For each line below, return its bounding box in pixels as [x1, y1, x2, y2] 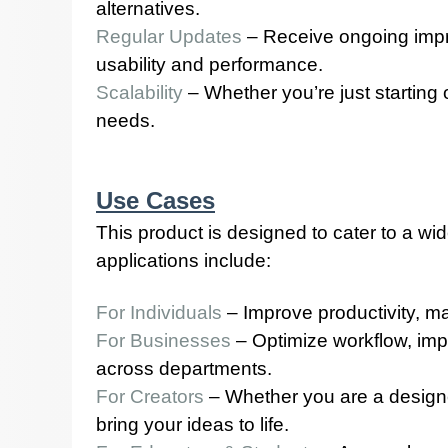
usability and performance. [96, 54, 323, 75]
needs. [96, 110, 155, 131]
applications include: [96, 250, 271, 271]
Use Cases [96, 187, 215, 214]
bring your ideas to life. [96, 414, 289, 435]
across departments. [96, 358, 272, 379]
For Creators [96, 386, 204, 407]
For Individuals [96, 302, 222, 323]
